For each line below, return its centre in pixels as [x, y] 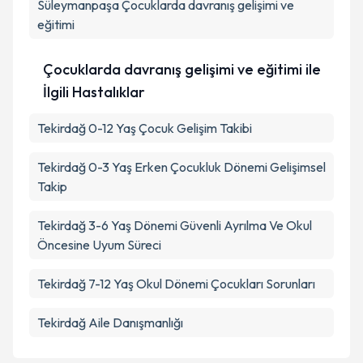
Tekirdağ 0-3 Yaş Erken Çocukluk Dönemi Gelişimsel [181, 167]
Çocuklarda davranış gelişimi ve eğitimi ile [181, 69]
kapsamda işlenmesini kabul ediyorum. [175, 36]
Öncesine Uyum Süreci [99, 245]
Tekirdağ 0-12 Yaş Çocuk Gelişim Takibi [145, 128]
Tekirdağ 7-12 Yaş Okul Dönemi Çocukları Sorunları [176, 284]
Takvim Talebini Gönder [193, 87]
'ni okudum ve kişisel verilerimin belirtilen [209, 20]
